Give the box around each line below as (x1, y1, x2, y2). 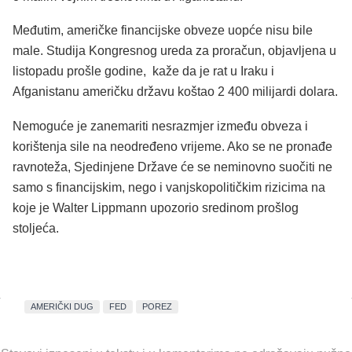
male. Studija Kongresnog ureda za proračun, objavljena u (13, 44, 336, 58)
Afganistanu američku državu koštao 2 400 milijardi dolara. (13, 85, 338, 99)
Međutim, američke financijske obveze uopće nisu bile (13, 24, 313, 38)
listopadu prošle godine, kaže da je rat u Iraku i (13, 64, 274, 79)
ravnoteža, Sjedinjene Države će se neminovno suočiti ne (13, 160, 332, 174)
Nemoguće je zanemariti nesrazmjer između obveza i (13, 119, 308, 134)
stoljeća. (13, 222, 59, 236)
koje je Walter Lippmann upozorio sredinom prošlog (13, 201, 299, 215)
